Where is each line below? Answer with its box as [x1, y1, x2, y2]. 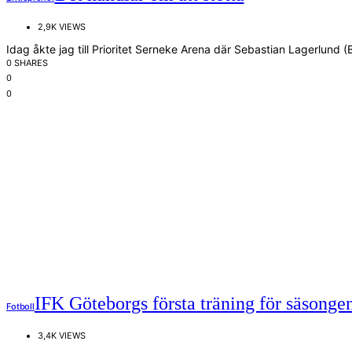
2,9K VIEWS [38, 20, 86, 32]
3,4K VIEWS [38, 329, 86, 341]
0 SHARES [6, 57, 48, 68]
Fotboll [6, 300, 35, 312]
